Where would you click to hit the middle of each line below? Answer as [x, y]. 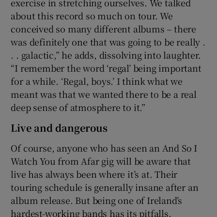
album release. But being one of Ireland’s [97, 200]
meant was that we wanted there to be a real [104, 94]
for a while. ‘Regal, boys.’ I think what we [97, 81]
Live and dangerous [59, 127]
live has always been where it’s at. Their [94, 174]
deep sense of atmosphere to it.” [78, 107]
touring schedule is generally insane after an [105, 187]
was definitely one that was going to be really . [108, 41]
